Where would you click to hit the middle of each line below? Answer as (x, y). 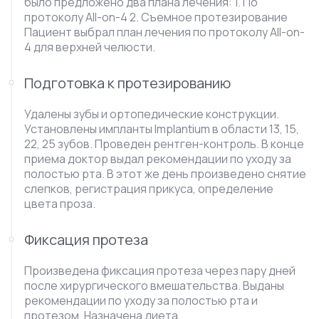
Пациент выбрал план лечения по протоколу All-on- (164, 32)
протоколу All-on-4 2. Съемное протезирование (156, 17)
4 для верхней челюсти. (90, 47)
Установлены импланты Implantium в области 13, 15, (162, 129)
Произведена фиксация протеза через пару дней (160, 271)
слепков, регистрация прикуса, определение (149, 189)
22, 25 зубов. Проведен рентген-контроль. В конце (164, 144)
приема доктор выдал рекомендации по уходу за (158, 159)
